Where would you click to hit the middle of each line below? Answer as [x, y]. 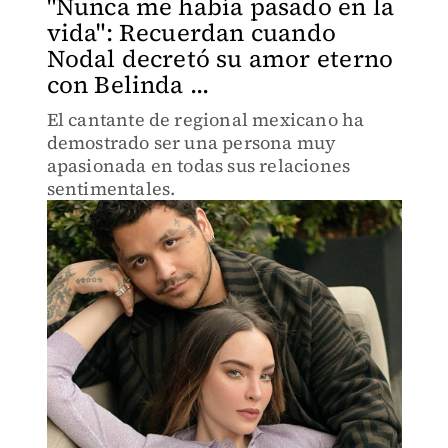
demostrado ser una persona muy [191, 142]
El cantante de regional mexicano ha [205, 119]
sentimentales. [111, 188]
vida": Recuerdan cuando [191, 32]
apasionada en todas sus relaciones [198, 165]
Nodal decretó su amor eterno [220, 58]
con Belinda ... [128, 84]
